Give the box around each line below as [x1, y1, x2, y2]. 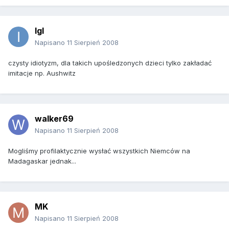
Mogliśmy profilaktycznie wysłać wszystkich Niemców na [8, 147, 190, 155]
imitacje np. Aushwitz [8, 69, 76, 78]
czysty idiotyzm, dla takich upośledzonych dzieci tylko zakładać [8, 59, 212, 67]
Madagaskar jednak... [8, 157, 76, 166]
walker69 [35, 113, 74, 124]
